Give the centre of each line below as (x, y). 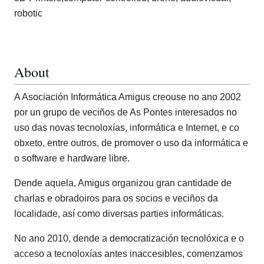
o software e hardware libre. (72, 159)
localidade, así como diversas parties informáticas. (119, 214)
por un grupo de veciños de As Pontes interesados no (126, 113)
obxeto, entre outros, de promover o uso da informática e (131, 143)
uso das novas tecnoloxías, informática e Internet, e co (127, 128)
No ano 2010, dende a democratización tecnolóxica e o (129, 239)
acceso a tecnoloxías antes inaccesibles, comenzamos (128, 254)
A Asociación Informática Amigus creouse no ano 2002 (128, 97)
